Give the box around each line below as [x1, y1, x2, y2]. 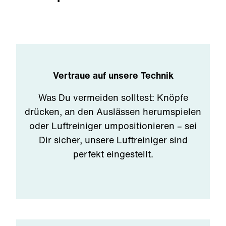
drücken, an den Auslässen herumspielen [25, 105, 201, 118]
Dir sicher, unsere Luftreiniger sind [38, 133, 188, 146]
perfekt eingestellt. [73, 147, 153, 160]
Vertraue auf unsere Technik [52, 69, 174, 82]
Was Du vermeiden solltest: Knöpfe [38, 91, 188, 104]
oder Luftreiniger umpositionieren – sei [29, 119, 197, 132]
